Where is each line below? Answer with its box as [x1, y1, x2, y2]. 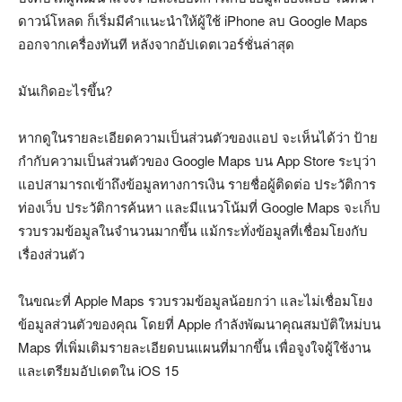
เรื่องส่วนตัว [18, 243, 84, 263]
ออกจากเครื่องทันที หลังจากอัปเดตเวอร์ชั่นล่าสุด [18, 33, 294, 53]
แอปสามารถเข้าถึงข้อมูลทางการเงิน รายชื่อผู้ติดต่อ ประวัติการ [18, 173, 376, 193]
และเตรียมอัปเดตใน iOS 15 [18, 360, 179, 380]
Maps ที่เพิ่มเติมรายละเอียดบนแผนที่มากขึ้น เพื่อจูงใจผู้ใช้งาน [18, 336, 371, 356]
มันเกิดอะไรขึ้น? [18, 80, 112, 100]
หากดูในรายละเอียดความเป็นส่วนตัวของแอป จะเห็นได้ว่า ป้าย [18, 127, 378, 146]
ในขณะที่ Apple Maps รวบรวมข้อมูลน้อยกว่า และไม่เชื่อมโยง [18, 290, 372, 310]
